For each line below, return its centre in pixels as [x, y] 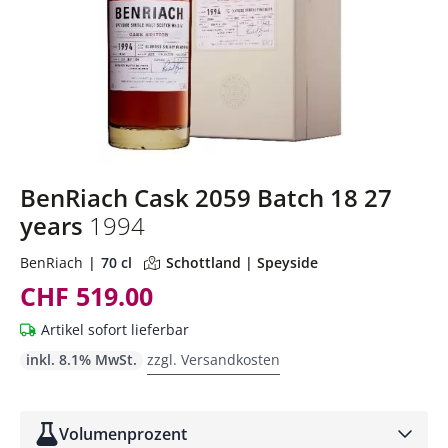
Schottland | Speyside [242, 263]
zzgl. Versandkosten [213, 360]
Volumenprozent [123, 434]
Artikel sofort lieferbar [115, 330]
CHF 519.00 [86, 296]
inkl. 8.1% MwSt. [81, 360]
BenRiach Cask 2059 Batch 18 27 [206, 198]
